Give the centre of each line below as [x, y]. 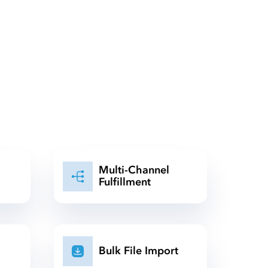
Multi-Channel [134, 170]
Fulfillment [125, 182]
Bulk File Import [139, 251]
